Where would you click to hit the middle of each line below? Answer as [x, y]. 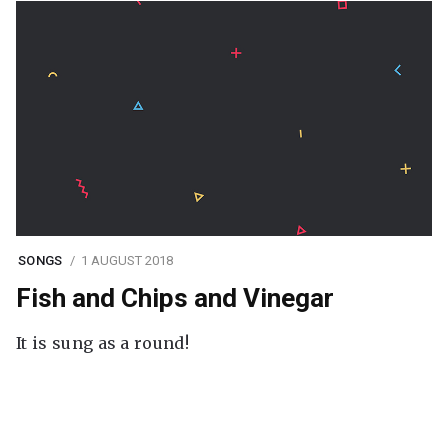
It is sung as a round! [103, 342]
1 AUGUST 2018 [126, 261]
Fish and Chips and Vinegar [175, 298]
